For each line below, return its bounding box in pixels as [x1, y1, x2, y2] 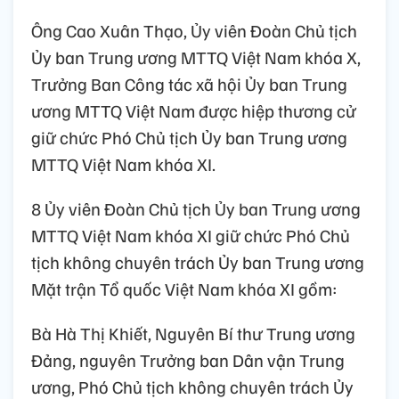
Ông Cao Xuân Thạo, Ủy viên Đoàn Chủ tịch [31, 19, 357, 43]
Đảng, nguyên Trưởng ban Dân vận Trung [31, 348, 345, 372]
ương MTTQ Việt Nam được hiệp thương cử [31, 99, 356, 123]
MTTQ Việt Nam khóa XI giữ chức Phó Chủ [31, 224, 350, 248]
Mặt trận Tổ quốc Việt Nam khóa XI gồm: [31, 277, 338, 301]
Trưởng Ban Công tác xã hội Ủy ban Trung [31, 72, 347, 96]
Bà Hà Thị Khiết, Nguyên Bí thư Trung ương [31, 322, 355, 346]
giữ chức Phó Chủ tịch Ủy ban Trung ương [31, 126, 347, 150]
